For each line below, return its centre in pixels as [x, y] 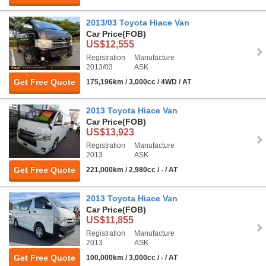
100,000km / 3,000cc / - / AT [132, 258]
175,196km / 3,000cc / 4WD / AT [139, 82]
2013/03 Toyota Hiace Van [138, 23]
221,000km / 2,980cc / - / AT [132, 170]
